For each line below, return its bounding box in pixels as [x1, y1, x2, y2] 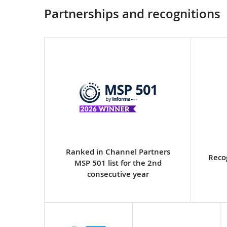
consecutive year [87, 169, 149, 179]
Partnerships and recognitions [44, 6, 220, 22]
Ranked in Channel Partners [65, 146, 170, 157]
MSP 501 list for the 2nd [74, 158, 162, 168]
